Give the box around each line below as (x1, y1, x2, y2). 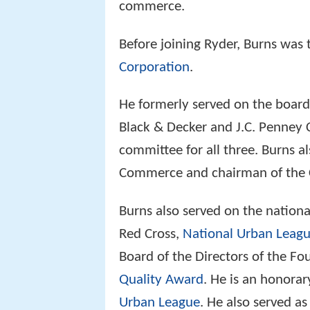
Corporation (119, 60, 190, 75)
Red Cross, (119, 226, 183, 241)
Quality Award (119, 272, 203, 287)
